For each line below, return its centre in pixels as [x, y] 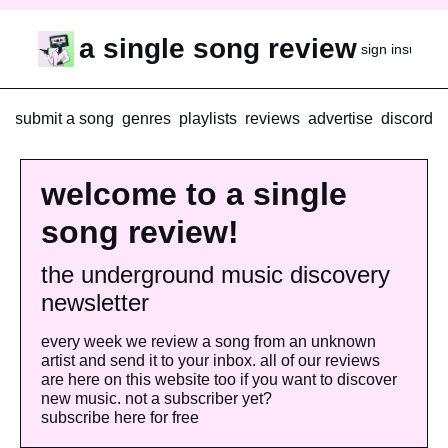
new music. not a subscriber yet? [158, 398]
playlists [208, 118]
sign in [381, 48]
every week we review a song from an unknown [208, 341]
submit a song [64, 118]
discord [407, 118]
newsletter [95, 302]
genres [146, 118]
